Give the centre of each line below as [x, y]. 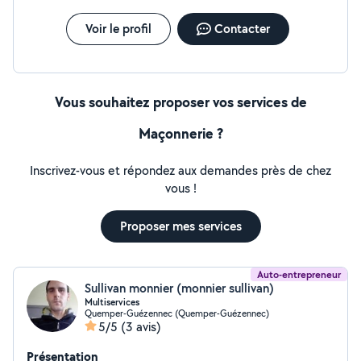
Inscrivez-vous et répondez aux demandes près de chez [180, 170]
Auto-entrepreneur [299, 274]
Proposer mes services [180, 226]
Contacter [242, 29]
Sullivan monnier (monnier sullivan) [179, 288]
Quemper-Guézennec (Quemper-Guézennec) [177, 313]
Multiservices [112, 302]
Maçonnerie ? [180, 133]
